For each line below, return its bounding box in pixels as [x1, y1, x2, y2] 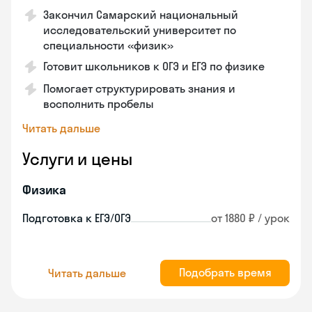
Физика [22, 182, 67, 198]
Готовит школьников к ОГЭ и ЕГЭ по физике [43, 59, 265, 73]
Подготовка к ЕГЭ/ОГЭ [22, 211, 131, 225]
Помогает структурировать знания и [43, 81, 235, 95]
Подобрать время [178, 265, 272, 279]
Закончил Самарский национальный [43, 8, 238, 22]
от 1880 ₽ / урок [211, 211, 290, 225]
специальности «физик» [43, 38, 173, 52]
